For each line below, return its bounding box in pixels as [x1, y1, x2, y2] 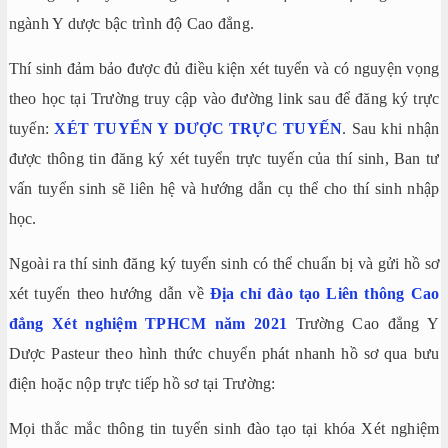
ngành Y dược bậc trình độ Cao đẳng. [8, 14, 255, 32]
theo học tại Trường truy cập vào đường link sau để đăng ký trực [8, 89, 440, 107]
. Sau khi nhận [342, 119, 440, 137]
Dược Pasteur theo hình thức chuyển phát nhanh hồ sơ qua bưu [8, 344, 440, 362]
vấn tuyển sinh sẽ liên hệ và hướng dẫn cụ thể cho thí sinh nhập [8, 179, 440, 197]
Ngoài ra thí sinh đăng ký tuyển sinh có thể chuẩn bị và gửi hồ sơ [8, 254, 440, 272]
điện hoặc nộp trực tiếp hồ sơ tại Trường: [8, 374, 276, 392]
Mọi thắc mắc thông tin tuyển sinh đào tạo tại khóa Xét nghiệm [8, 419, 440, 437]
